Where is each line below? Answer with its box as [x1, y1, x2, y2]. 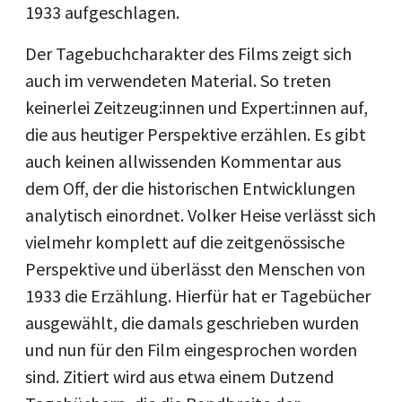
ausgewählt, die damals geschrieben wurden [25, 311, 359, 334]
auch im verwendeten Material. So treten [25, 69, 331, 92]
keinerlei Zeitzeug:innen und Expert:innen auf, [25, 96, 368, 118]
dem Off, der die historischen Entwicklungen [25, 177, 355, 199]
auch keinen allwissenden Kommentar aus [25, 150, 341, 172]
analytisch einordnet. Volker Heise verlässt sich [25, 204, 376, 226]
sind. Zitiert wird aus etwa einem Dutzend [25, 365, 334, 388]
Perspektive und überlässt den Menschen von [25, 258, 365, 280]
